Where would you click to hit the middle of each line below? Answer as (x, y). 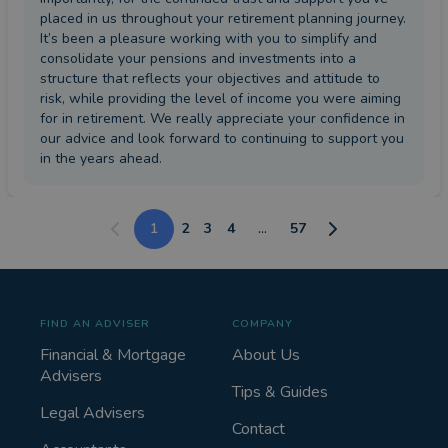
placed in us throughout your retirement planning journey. (223, 19)
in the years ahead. (101, 159)
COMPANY (262, 323)
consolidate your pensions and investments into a (198, 59)
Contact (258, 429)
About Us (266, 355)
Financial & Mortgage (113, 355)
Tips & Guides (280, 392)
